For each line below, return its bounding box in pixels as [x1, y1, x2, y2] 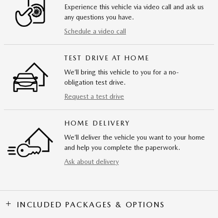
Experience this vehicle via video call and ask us [64, 3, 204, 11]
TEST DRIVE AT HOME [64, 54, 149, 62]
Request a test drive [64, 92, 124, 101]
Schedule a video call [64, 27, 126, 36]
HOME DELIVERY [64, 119, 130, 127]
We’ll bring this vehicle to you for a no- [64, 68, 179, 76]
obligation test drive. [64, 78, 126, 87]
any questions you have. [64, 13, 134, 21]
